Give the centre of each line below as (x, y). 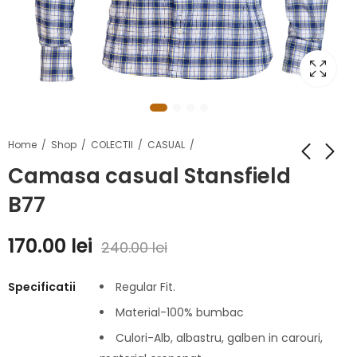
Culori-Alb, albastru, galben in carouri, (219, 338)
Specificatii (42, 287)
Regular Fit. (145, 287)
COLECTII (112, 144)
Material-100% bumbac (180, 313)
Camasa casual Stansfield (149, 177)
